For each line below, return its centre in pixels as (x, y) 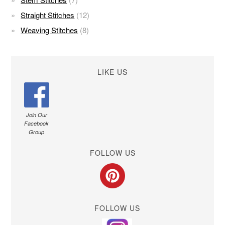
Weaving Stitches (49, 30)
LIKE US (113, 72)
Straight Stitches (48, 15)
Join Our (36, 115)
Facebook (37, 123)
